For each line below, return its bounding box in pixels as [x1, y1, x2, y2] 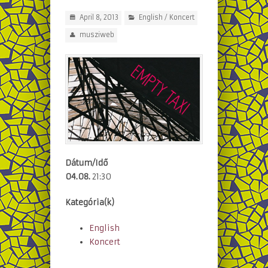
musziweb [79, 31, 114, 39]
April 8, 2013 [79, 13, 118, 22]
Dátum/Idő [65, 158, 108, 169]
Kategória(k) [65, 197, 114, 208]
